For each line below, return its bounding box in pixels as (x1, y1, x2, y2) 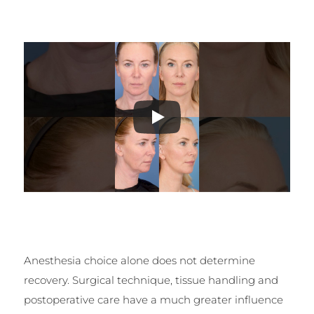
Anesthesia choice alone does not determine (23, 253, 255, 267)
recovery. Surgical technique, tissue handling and (23, 273, 278, 287)
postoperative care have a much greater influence (23, 292, 283, 306)
